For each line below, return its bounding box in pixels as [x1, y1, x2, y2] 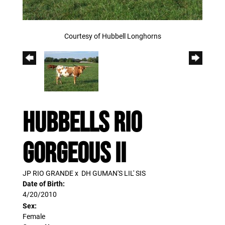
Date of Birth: [23, 179, 65, 189]
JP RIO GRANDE [23, 168, 73, 178]
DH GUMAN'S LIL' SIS [81, 168, 146, 178]
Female [23, 211, 45, 221]
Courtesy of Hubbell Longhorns [64, 31, 161, 41]
